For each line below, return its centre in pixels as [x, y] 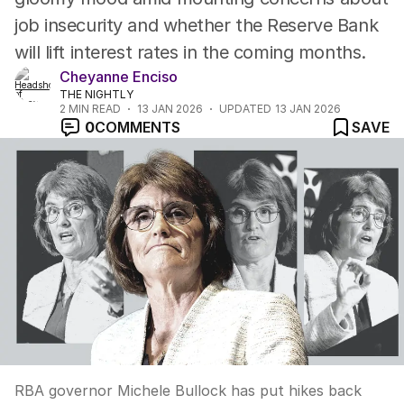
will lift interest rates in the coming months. [190, 52]
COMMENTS [138, 127]
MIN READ [93, 109]
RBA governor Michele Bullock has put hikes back [188, 390]
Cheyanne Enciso [119, 77]
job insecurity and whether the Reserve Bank [197, 25]
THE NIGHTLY [96, 94]
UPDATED [245, 109]
